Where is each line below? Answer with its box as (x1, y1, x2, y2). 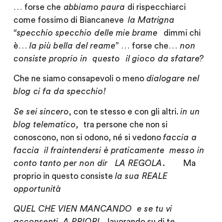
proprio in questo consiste (13, 171, 115, 180)
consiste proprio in (13, 54, 92, 63)
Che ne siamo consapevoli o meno (13, 74, 146, 83)
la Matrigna (127, 15, 177, 24)
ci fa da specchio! (33, 87, 106, 96)
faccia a (163, 133, 197, 142)
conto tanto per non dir (13, 159, 108, 167)
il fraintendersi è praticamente (44, 146, 169, 155)
